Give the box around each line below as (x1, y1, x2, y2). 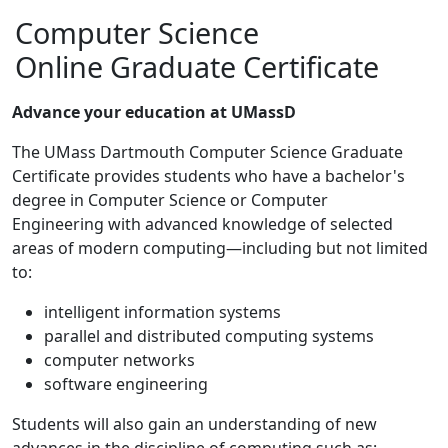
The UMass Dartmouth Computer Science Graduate (12, 141, 403, 163)
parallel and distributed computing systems (44, 325, 374, 347)
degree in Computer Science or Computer (12, 189, 328, 211)
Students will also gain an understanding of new (12, 413, 377, 435)
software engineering (44, 373, 208, 395)
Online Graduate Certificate (15, 47, 379, 86)
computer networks (44, 349, 195, 371)
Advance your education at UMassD (12, 101, 296, 123)
